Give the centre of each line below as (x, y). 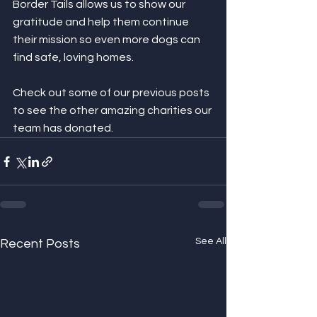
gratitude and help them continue (102, 22)
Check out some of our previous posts (112, 93)
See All (211, 241)
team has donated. (63, 128)
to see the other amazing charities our (113, 110)
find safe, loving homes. (73, 57)
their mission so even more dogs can (108, 40)
